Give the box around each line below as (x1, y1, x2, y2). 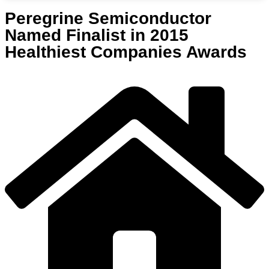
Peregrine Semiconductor (5, 9, 211, 28)
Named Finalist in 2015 (5, 26, 189, 45)
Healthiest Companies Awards (5, 43, 247, 62)
